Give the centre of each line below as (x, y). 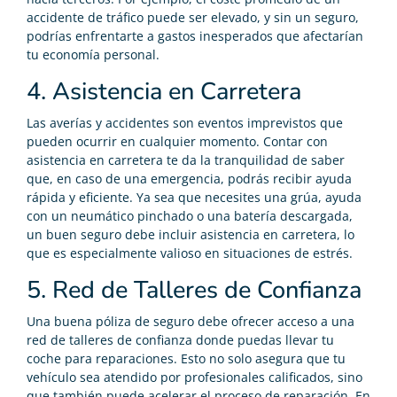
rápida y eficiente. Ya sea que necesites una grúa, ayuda (194, 197)
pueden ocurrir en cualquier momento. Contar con (177, 141)
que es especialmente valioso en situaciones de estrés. (190, 253)
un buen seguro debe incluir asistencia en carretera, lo (191, 234)
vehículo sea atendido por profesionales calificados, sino (195, 377)
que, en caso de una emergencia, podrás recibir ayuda (189, 178)
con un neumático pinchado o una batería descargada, (190, 215)
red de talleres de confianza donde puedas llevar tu (180, 339)
